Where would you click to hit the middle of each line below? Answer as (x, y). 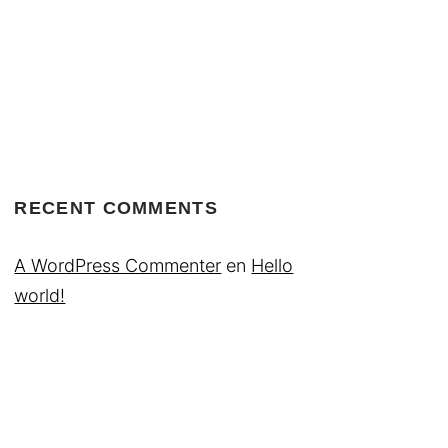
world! (40, 296)
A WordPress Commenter (118, 266)
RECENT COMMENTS (116, 208)
